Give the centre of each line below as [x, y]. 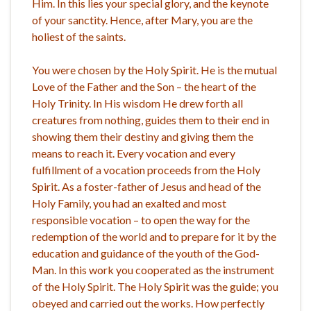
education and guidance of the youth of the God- [146, 253]
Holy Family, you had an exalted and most [129, 203]
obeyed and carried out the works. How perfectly [148, 303]
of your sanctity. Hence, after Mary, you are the [142, 19]
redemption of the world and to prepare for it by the [154, 236]
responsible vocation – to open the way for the [141, 219]
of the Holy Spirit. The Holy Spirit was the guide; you [155, 286]
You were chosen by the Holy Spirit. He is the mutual [154, 69]
